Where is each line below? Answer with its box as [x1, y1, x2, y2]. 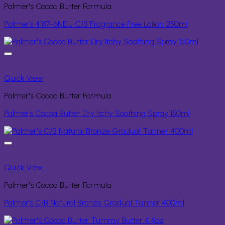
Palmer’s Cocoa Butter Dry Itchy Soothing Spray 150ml [4, 108, 190, 119]
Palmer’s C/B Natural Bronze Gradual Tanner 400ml [4, 198, 184, 208]
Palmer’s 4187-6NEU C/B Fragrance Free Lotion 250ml [4, 19, 188, 29]
